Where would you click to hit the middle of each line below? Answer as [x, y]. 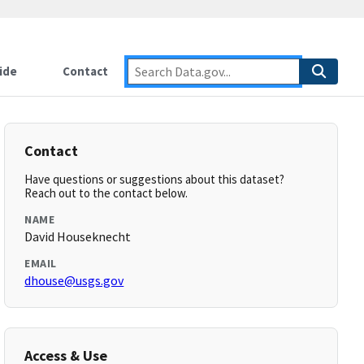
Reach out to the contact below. [106, 193]
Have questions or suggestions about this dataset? [155, 179]
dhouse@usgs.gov [74, 280]
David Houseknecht [78, 236]
